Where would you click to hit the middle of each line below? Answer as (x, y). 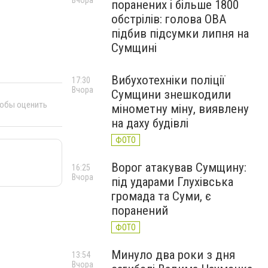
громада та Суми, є (161, 196)
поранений (140, 211)
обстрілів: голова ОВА (169, 19)
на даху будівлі (150, 123)
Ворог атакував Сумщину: (179, 167)
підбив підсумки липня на (180, 33)
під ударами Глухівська (172, 182)
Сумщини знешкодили (171, 95)
